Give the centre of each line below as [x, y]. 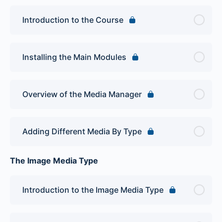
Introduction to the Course [73, 20]
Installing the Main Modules [74, 57]
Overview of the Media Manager [82, 94]
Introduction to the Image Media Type [93, 190]
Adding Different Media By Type [82, 131]
